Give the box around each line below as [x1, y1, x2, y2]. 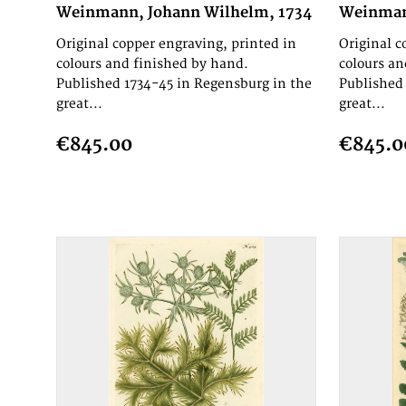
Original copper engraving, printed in [56, 36, 297, 53]
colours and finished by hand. [56, 56, 249, 72]
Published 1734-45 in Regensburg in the [56, 76, 313, 92]
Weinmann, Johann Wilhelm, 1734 [56, 4, 313, 23]
